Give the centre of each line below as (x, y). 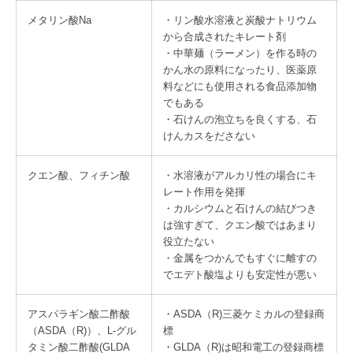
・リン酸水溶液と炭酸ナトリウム (240, 20)
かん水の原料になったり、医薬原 (240, 70)
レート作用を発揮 (204, 192)
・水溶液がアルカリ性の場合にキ (240, 176)
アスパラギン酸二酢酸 (79, 314)
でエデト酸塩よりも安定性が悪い (240, 275)
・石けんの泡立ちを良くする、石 (240, 120)
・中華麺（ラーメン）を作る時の (240, 54)
